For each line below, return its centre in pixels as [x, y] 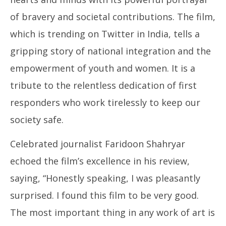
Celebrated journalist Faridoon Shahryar [98, 144]
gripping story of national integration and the [110, 51]
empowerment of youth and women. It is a [103, 68]
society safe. [37, 120]
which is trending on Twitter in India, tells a [105, 34]
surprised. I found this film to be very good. [104, 195]
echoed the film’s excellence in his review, [100, 161]
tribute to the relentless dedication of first [103, 85]
